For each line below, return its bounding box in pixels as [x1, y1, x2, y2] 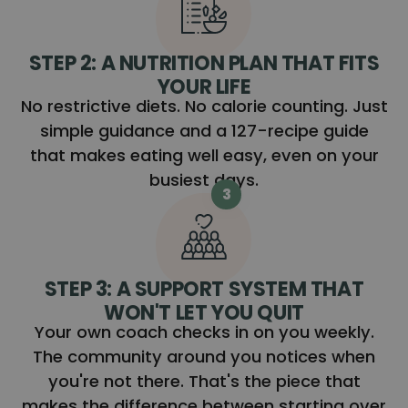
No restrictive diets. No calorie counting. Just [20, 94, 388, 117]
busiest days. [149, 168, 259, 191]
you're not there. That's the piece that [47, 369, 361, 393]
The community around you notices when [33, 344, 375, 368]
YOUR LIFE [157, 72, 251, 101]
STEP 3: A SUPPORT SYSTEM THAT [44, 274, 364, 303]
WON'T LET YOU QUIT [104, 298, 304, 327]
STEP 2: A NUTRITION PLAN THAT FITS [28, 48, 380, 77]
